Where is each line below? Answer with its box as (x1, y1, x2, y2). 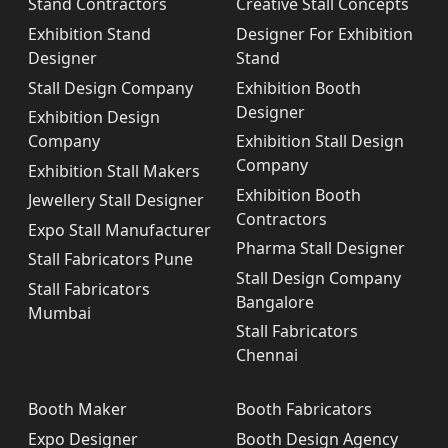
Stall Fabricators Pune (28, 248, 193, 271)
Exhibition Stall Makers (28, 159, 200, 182)
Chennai (236, 344, 298, 367)
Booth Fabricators (236, 398, 372, 421)
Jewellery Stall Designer (28, 189, 204, 212)
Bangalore (236, 290, 314, 313)
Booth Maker (28, 398, 127, 421)
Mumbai (28, 302, 91, 325)
